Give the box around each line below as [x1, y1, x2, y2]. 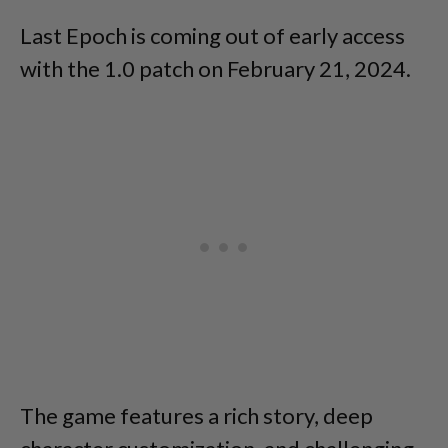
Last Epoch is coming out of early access [20, 22, 405, 50]
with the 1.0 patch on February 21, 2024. [20, 55, 411, 83]
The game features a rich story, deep [20, 402, 373, 430]
